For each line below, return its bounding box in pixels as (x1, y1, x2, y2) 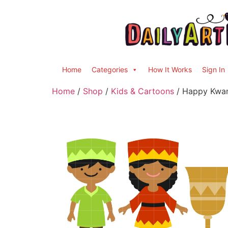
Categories (92, 65, 128, 74)
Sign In (202, 65, 225, 74)
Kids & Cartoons (111, 86, 174, 96)
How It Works (148, 65, 192, 74)
